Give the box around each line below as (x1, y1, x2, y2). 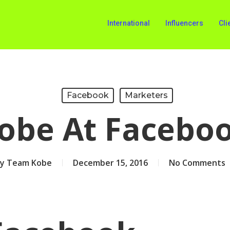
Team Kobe (6, 157, 52, 168)
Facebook (67, 90, 109, 100)
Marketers (125, 90, 168, 100)
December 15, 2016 (72, 157, 148, 168)
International (107, 19, 150, 27)
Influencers (165, 19, 203, 27)
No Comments (168, 157, 225, 168)
